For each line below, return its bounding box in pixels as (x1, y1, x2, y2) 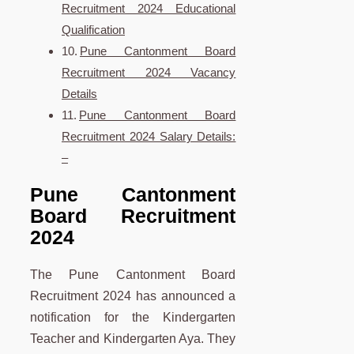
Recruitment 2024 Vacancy (62, 65, 236, 79)
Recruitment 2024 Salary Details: (62, 129, 236, 143)
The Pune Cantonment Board (30, 268, 236, 282)
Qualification (62, 22, 125, 36)
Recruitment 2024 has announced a (30, 289, 236, 303)
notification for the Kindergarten (30, 311, 236, 325)
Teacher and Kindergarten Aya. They (30, 332, 236, 346)
